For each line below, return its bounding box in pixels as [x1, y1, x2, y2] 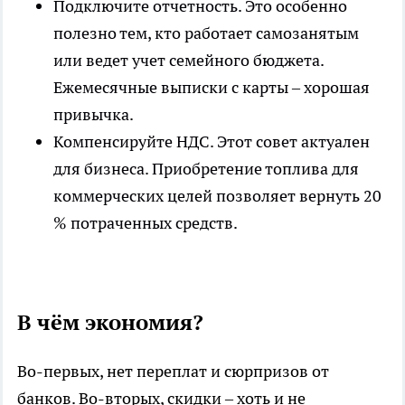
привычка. [53, 104, 134, 126]
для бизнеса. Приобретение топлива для [53, 158, 359, 180]
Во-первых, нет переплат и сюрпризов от [17, 361, 329, 382]
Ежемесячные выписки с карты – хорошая [53, 77, 370, 99]
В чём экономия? [17, 308, 203, 337]
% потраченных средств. [53, 212, 238, 234]
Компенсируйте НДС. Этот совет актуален [53, 131, 370, 153]
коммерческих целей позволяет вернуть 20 [53, 185, 381, 207]
